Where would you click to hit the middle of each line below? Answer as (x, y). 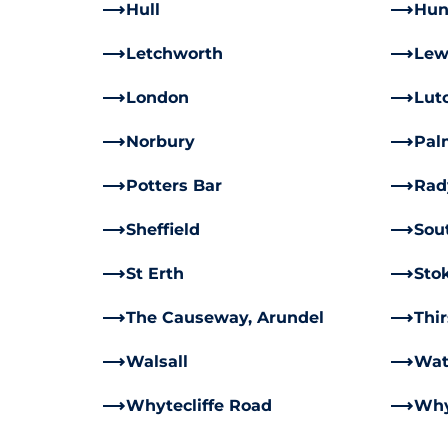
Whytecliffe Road (199, 405)
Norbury (160, 141)
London (157, 97)
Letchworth (174, 53)
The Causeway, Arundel (225, 317)
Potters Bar (174, 185)
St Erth (155, 273)
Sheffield (163, 229)
